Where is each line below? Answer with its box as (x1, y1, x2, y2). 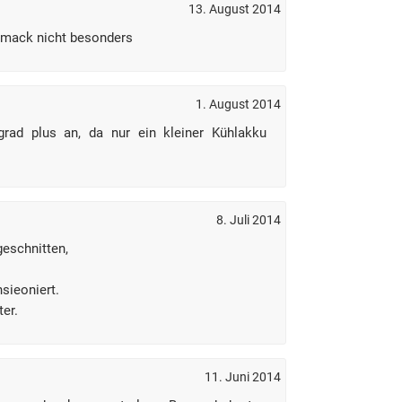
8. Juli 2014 (216, 213, 281, 227)
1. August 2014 (196, 97, 281, 111)
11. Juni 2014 (205, 370, 281, 384)
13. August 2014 (188, 2, 281, 16)
